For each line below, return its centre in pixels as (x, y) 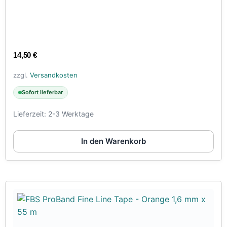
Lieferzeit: (31, 113)
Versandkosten (54, 75)
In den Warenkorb (113, 141)
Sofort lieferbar (42, 92)
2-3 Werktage (71, 113)
